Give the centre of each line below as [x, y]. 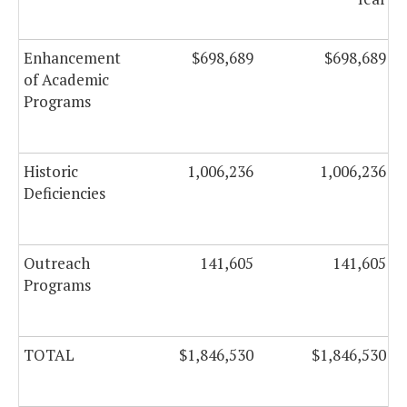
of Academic [66, 80]
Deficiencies [65, 194]
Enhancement [72, 58]
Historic [51, 172]
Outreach [57, 263]
